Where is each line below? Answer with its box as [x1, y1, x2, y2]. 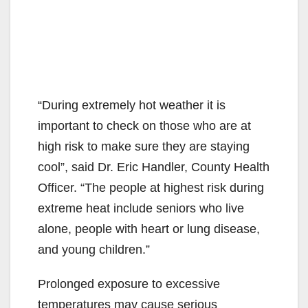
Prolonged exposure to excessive [38, 276, 220, 291]
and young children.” [38, 242, 150, 256]
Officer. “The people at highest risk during [38, 180, 264, 195]
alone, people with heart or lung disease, [38, 221, 260, 236]
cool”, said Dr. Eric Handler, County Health [38, 159, 269, 174]
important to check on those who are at [38, 118, 251, 133]
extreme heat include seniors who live [38, 201, 244, 215]
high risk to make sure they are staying [38, 139, 250, 153]
